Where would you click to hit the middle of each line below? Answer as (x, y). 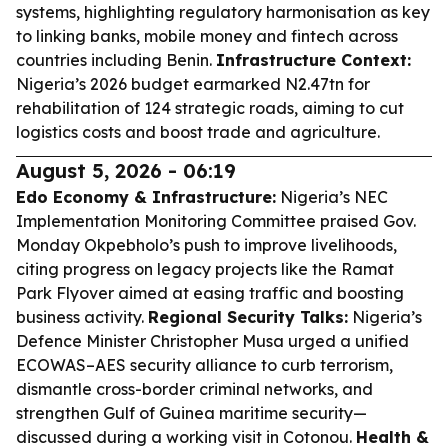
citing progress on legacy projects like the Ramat (205, 269)
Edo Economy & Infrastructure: (146, 197)
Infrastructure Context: (313, 60)
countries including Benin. (116, 60)
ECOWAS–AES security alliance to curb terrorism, (204, 365)
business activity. (82, 317)
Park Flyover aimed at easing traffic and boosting (210, 293)
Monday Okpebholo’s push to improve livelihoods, (206, 245)
